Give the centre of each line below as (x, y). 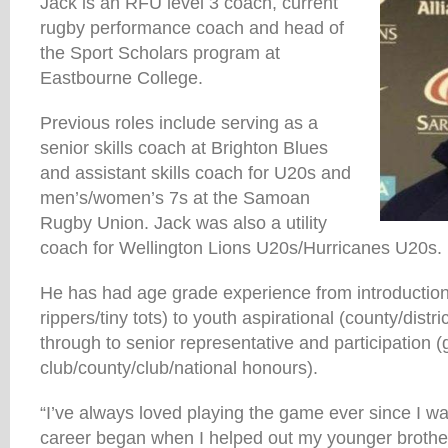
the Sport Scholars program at (160, 53)
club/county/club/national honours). (179, 368)
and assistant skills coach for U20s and (195, 173)
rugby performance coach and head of (192, 28)
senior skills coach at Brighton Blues (184, 148)
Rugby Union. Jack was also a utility (183, 223)
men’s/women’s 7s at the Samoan (175, 198)
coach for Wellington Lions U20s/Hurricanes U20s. (241, 248)
